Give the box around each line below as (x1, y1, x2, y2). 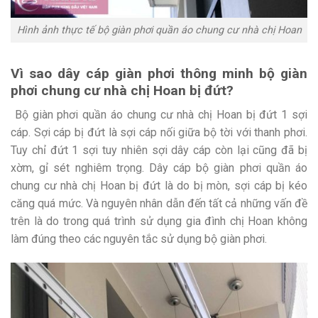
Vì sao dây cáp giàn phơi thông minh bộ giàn (11, 65, 307, 82)
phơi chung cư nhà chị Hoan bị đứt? (11, 82, 234, 99)
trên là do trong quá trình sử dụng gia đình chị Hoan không (11, 214, 307, 229)
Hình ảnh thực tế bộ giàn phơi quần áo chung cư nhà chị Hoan (16, 23, 302, 36)
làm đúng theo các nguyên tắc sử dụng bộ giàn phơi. (11, 232, 267, 246)
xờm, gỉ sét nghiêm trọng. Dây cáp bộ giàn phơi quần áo (11, 161, 307, 175)
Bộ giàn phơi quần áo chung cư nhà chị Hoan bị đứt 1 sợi (11, 108, 307, 122)
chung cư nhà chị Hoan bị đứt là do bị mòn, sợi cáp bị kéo (11, 179, 307, 193)
